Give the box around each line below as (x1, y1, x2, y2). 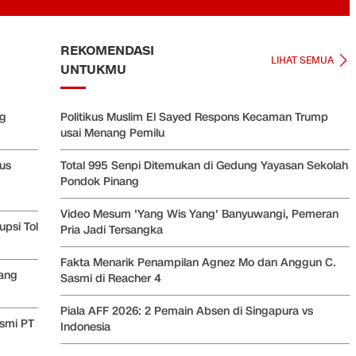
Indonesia (60, 319, 110, 335)
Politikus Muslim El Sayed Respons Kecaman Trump (60, 110, 328, 126)
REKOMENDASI (60, 42, 154, 60)
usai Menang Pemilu (60, 126, 164, 141)
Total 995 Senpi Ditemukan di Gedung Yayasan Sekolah (60, 158, 348, 174)
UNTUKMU (60, 61, 126, 79)
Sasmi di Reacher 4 (60, 271, 161, 287)
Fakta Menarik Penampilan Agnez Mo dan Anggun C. (60, 255, 336, 271)
